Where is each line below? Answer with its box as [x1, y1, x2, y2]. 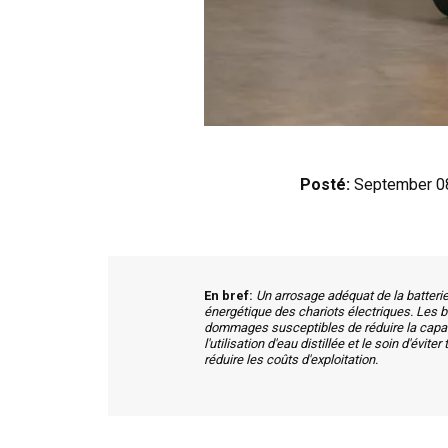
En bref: [204, 288, 256, 304]
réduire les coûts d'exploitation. [204, 352, 378, 368]
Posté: [300, 174, 350, 194]
